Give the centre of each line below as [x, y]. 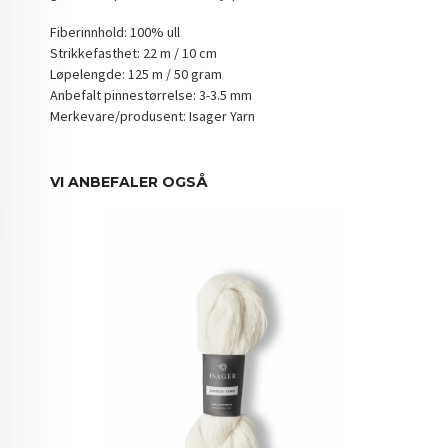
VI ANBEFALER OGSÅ [129, 182]
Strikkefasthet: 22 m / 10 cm [134, 52]
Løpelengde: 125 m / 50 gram [136, 73]
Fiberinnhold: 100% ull [115, 31]
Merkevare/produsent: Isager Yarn [153, 115]
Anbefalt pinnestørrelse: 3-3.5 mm [151, 94]
